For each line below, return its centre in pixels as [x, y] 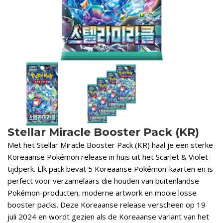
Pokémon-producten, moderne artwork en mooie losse [102, 193]
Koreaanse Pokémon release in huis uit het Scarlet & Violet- [109, 157]
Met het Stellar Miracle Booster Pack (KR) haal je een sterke [110, 145]
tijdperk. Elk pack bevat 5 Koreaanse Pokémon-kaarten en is [110, 169]
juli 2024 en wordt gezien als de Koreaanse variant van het [108, 217]
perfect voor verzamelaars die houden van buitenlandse [103, 181]
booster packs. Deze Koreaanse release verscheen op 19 [107, 205]
